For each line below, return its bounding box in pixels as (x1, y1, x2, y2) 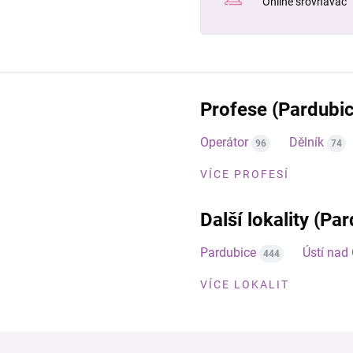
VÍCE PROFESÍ (200, 168, 289, 180)
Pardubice (200, 245, 256, 260)
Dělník (289, 135, 324, 150)
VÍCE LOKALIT (200, 278, 289, 291)
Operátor (200, 135, 248, 150)
